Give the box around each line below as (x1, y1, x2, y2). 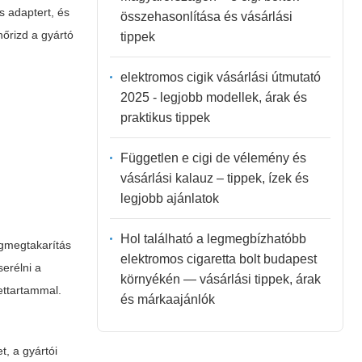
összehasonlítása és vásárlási (120, 9, 293, 23)
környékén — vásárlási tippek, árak (120, 271, 321, 286)
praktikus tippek (120, 110, 210, 124)
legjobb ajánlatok (120, 191, 219, 205)
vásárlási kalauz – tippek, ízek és (120, 170, 309, 185)
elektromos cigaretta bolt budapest (120, 251, 317, 266)
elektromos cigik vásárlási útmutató (120, 69, 321, 84)
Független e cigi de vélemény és (120, 150, 306, 165)
